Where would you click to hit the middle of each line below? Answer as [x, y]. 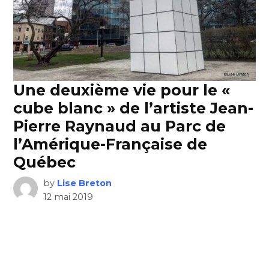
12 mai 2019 [68, 197]
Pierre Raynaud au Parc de [120, 126]
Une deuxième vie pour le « [122, 90]
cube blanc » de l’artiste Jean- [134, 108]
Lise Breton [84, 183]
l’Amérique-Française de [110, 144]
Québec [45, 162]
